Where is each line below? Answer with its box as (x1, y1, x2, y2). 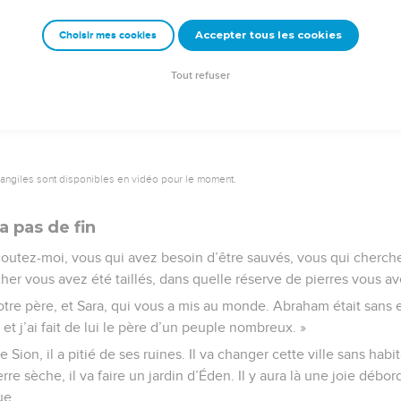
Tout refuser (171, 70, 230, 82)
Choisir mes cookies (59, 30, 158, 42)
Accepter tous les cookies (194, 29, 342, 42)
